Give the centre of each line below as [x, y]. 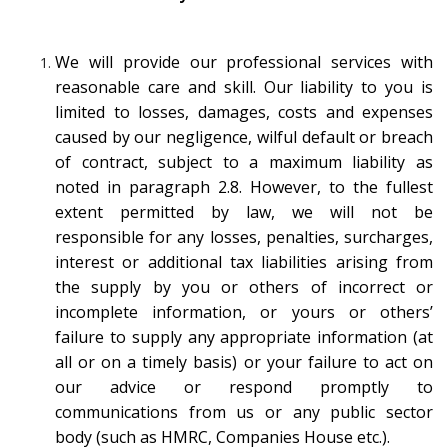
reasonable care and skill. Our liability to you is [244, 86]
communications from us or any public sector [244, 411]
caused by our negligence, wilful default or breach [244, 136]
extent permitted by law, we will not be [244, 211]
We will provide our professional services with [244, 61]
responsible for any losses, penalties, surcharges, [244, 236]
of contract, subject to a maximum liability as [244, 161]
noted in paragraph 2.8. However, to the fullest [244, 186]
